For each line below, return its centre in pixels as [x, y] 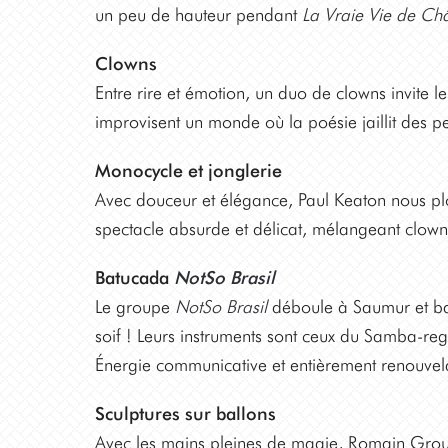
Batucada [134, 277]
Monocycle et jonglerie [188, 170]
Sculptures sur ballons [185, 413]
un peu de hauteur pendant [198, 14]
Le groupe [134, 306]
